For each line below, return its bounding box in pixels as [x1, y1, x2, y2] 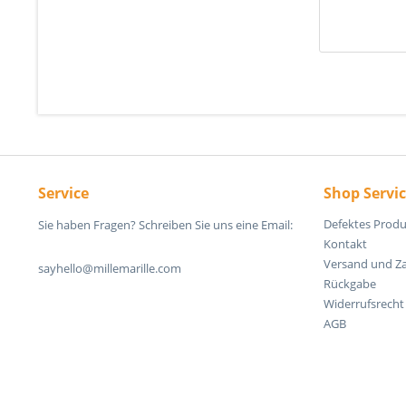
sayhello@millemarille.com [38, 259, 181, 276]
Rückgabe [324, 275, 376, 292]
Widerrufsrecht [324, 295, 404, 312]
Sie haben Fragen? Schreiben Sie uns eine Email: [38, 216, 293, 233]
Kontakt [324, 235, 367, 252]
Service [38, 182, 89, 203]
